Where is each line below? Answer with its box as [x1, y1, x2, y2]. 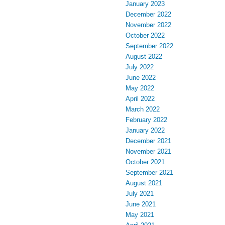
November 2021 [126, 148, 171, 155]
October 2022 [126, 32, 165, 39]
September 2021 [126, 169, 173, 176]
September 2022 [126, 42, 173, 50]
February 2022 [126, 116, 167, 124]
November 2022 [126, 21, 171, 29]
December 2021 [126, 137, 171, 145]
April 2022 [126, 95, 155, 102]
